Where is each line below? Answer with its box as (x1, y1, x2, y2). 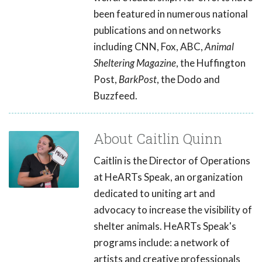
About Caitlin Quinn (94, 129, 222, 149)
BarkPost (119, 73, 157, 86)
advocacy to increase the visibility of (94, 204, 252, 216)
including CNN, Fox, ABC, (94, 40, 205, 53)
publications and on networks (94, 24, 221, 37)
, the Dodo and (157, 73, 220, 86)
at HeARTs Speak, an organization (94, 171, 243, 184)
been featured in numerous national (94, 8, 248, 20)
